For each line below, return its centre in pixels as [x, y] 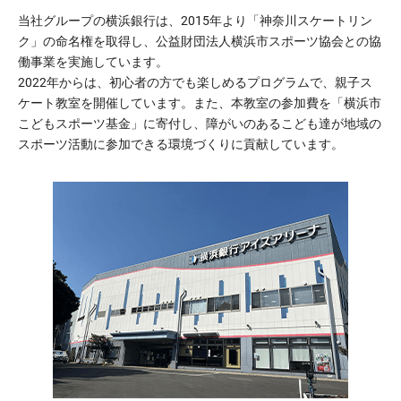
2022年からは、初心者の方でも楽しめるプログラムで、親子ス [195, 82]
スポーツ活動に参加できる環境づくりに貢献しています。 [181, 144]
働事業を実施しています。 [93, 61]
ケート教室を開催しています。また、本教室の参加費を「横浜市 [200, 102]
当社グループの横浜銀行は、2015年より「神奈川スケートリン [195, 20]
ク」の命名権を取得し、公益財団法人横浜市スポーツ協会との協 [200, 41]
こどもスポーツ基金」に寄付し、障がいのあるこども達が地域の [200, 123]
